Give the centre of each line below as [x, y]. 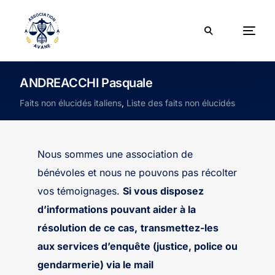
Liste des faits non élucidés [181, 103]
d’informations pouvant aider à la [116, 209]
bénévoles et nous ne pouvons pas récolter [137, 172]
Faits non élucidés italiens [71, 103]
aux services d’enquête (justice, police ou [137, 246]
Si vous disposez [163, 191]
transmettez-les [179, 228]
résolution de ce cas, [87, 228]
